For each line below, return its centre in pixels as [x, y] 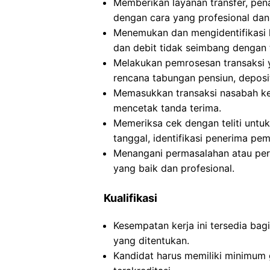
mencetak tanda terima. [167, 108]
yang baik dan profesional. [174, 168]
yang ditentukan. [151, 240]
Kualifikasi [130, 198]
